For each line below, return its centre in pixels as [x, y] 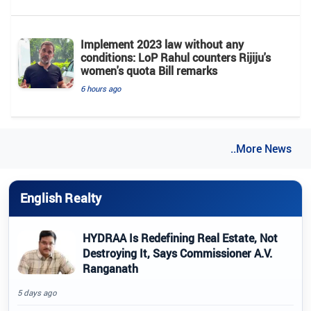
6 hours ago [101, 88]
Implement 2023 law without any [162, 44]
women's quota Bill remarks [149, 70]
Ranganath [110, 268]
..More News [261, 148]
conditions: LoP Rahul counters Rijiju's [176, 57]
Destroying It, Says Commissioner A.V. [177, 253]
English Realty [61, 198]
